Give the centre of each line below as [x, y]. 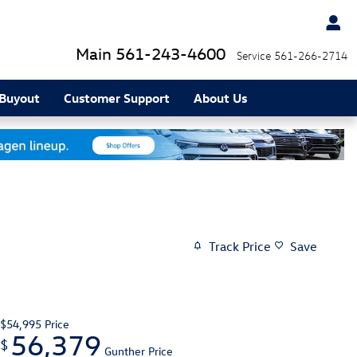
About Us [220, 98]
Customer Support [117, 98]
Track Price [240, 246]
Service [254, 55]
